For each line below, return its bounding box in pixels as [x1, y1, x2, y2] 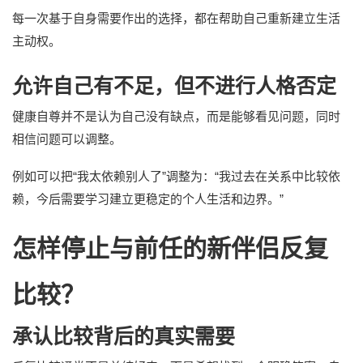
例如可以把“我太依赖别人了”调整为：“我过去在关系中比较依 [12, 169, 340, 183]
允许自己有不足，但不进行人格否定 [12, 74, 336, 97]
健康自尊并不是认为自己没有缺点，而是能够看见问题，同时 [12, 109, 340, 123]
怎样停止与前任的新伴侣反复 [12, 234, 328, 262]
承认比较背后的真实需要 [12, 324, 235, 348]
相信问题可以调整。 [12, 131, 122, 146]
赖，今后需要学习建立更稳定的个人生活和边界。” [12, 191, 284, 206]
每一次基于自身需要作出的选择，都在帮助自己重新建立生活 [12, 11, 340, 25]
